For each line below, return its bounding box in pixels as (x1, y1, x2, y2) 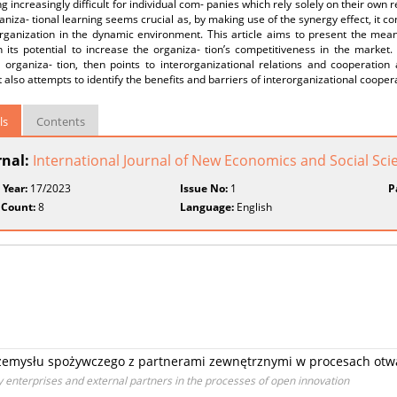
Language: (180, 199, 235, 214)
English (234, 199, 273, 214)
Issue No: (180, 181, 229, 196)
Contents (36, 113, 85, 129)
